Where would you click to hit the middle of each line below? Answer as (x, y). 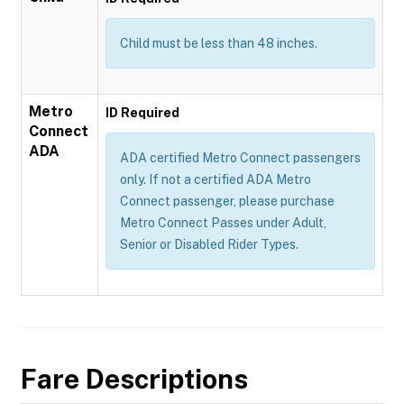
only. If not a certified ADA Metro (216, 179)
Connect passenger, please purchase (227, 201)
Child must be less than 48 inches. (219, 43)
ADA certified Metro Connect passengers (240, 158)
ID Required (142, 113)
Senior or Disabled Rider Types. (209, 244)
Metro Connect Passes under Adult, (223, 223)
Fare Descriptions (134, 379)
